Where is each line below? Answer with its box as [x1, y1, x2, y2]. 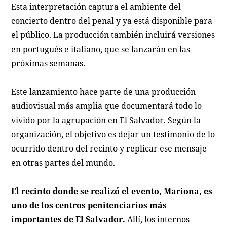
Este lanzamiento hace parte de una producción [11, 86, 196, 97]
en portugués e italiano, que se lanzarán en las [11, 43, 191, 55]
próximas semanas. [11, 57, 86, 69]
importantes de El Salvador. [11, 213, 126, 225]
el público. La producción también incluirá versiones [11, 29, 215, 41]
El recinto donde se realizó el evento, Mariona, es [11, 185, 213, 197]
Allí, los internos [125, 213, 190, 225]
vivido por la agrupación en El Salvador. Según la [11, 114, 201, 126]
